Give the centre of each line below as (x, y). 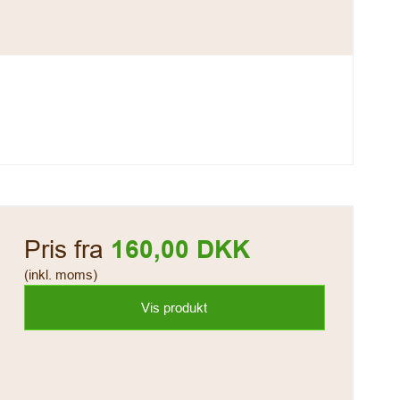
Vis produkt (175, 307)
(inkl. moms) (60, 274)
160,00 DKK (180, 249)
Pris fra (67, 249)
